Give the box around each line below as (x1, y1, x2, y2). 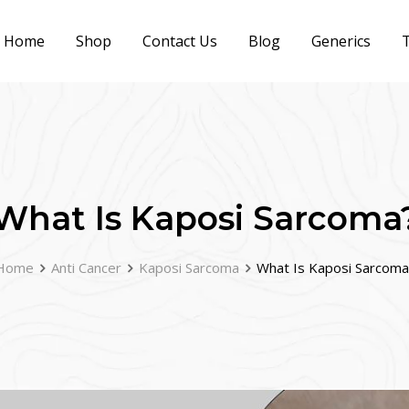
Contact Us (142, 31, 217, 51)
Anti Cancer (50, 258, 121, 277)
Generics (310, 31, 371, 51)
